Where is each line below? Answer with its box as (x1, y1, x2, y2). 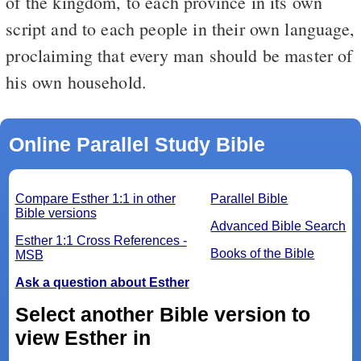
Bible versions (15, 205, 97, 220)
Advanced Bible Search (210, 218, 346, 233)
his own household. (6, 69, 147, 93)
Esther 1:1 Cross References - (15, 233, 187, 247)
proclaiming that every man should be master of (6, 43, 353, 67)
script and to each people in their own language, (6, 16, 355, 40)
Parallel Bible (210, 191, 288, 205)
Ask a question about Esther (15, 275, 189, 289)
